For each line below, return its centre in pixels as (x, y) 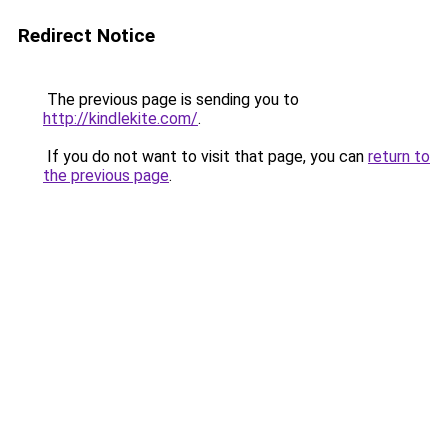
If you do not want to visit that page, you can (205, 156)
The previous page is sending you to (171, 99)
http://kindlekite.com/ (120, 118)
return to (399, 156)
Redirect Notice (86, 35)
